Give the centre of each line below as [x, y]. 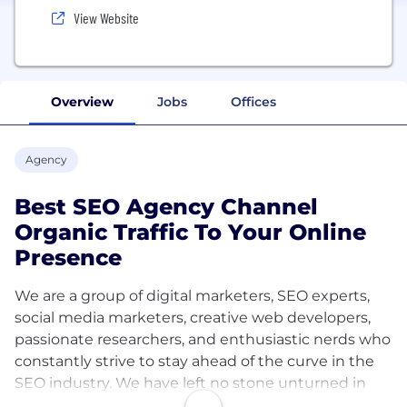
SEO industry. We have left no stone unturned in [190, 382]
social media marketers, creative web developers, [193, 317]
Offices [253, 101]
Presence [68, 257]
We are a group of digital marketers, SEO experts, [192, 295]
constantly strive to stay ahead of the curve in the [194, 361]
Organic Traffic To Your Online [190, 232]
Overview [82, 101]
